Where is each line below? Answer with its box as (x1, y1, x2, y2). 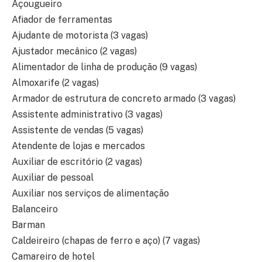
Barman (12, 219, 45, 231)
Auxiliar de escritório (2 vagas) (12, 156, 142, 168)
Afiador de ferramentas (12, 14, 112, 26)
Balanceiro (12, 204, 58, 215)
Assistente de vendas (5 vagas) (12, 125, 143, 136)
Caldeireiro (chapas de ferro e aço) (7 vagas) (12, 235, 200, 247)
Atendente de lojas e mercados (12, 140, 145, 152)
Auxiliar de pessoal (12, 172, 94, 184)
